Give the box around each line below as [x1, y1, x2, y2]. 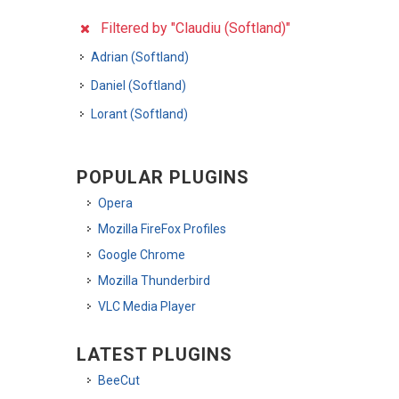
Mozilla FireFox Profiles [98, 222, 226, 236]
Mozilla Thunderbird [98, 273, 210, 288]
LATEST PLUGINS [77, 344, 232, 365]
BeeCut [98, 373, 140, 387]
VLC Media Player [98, 299, 196, 313]
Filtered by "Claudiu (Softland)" [90, 20, 290, 37]
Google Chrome [98, 248, 185, 262]
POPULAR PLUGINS [77, 167, 249, 188]
